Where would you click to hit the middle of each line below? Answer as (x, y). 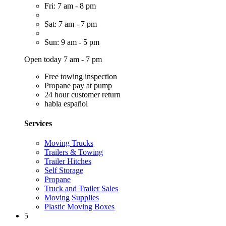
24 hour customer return (82, 94)
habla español (66, 103)
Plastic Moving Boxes (79, 207)
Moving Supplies (72, 198)
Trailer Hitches (68, 161)
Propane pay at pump (78, 85)
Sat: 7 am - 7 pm (71, 24)
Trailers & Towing (74, 152)
